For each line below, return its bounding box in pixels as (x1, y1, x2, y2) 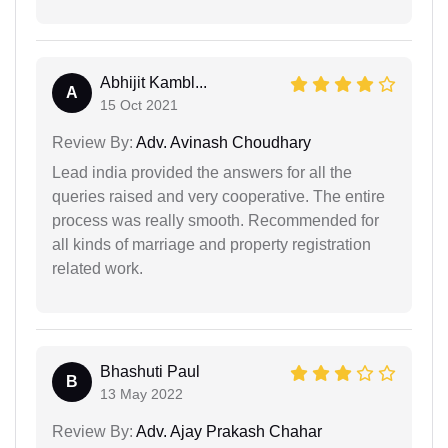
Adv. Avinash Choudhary (133, 134, 311, 152)
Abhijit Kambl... (100, 74, 207, 92)
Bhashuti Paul (100, 363, 200, 381)
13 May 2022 (100, 386, 183, 403)
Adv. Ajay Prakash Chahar (133, 423, 322, 441)
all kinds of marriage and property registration (52, 236, 371, 254)
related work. (52, 260, 143, 278)
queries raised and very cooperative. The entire (52, 188, 385, 206)
